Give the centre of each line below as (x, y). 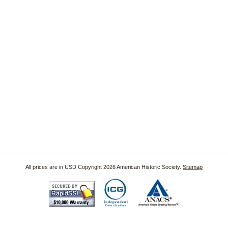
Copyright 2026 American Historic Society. (130, 167)
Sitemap (193, 167)
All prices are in (45, 167)
